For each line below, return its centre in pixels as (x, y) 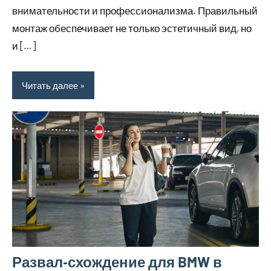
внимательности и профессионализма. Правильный (135, 11)
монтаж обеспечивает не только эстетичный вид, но (132, 28)
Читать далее (50, 85)
